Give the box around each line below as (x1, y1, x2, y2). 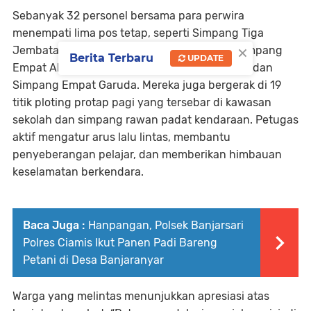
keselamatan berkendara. (12, 165, 144, 178)
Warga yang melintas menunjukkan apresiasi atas (12, 289, 269, 303)
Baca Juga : (23, 219, 85, 232)
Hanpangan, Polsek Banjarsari (88, 219, 244, 232)
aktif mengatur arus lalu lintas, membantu (12, 131, 230, 144)
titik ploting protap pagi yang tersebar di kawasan (12, 96, 271, 109)
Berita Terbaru (69, 51, 153, 65)
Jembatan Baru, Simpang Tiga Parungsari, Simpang (12, 44, 283, 57)
